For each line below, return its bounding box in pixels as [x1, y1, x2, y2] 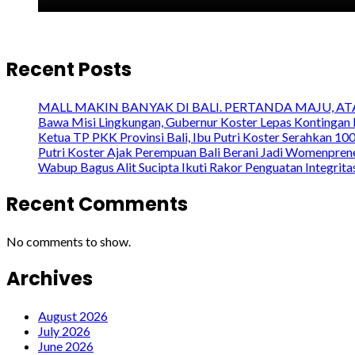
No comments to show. [6, 234, 131, 249]
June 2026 [38, 338, 94, 353]
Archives [6, 265, 93, 292]
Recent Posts [6, 56, 132, 83]
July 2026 [38, 323, 90, 338]
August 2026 [38, 307, 108, 323]
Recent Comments [6, 191, 188, 218]
